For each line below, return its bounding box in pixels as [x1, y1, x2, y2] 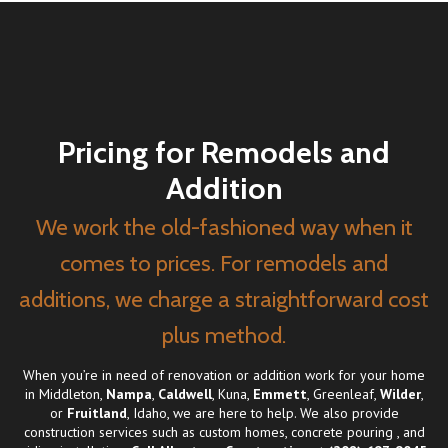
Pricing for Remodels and [58, 134, 390, 172]
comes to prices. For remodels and [60, 249, 388, 278]
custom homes [198, 423, 285, 442]
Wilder [379, 385, 421, 404]
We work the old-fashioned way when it [35, 213, 413, 242]
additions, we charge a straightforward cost [19, 285, 429, 314]
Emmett [252, 385, 307, 404]
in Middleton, [24, 385, 106, 404]
